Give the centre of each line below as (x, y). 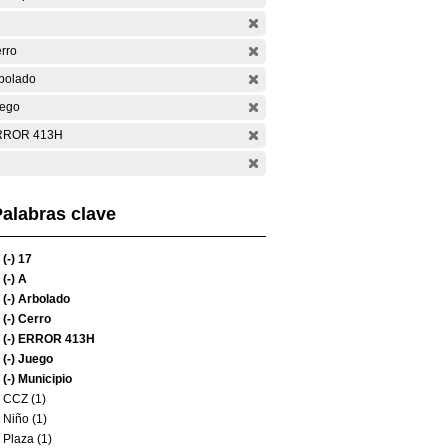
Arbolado (42, 299)
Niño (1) (25, 419)
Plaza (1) (27, 439)
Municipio (43, 379)
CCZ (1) (24, 399)
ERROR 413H (55, 339)
